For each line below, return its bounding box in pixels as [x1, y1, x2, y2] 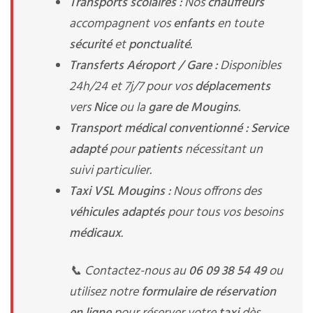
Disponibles [217, 56, 281, 76]
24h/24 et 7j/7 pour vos [69, 77, 195, 97]
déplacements [195, 77, 270, 97]
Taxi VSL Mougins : [69, 182, 170, 202]
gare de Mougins [148, 98, 238, 118]
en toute [214, 14, 263, 34]
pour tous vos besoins [165, 203, 283, 223]
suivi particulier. [69, 161, 152, 181]
